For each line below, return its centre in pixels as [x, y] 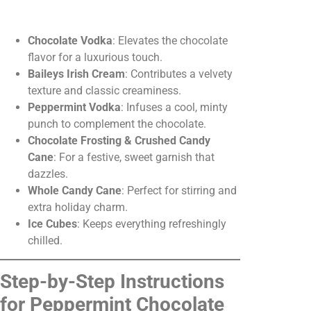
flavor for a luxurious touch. [95, 57]
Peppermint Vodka [74, 107]
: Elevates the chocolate [170, 40]
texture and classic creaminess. [104, 90]
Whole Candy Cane [75, 190]
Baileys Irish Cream [76, 74]
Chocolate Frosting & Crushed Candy [119, 140]
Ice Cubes [52, 224]
